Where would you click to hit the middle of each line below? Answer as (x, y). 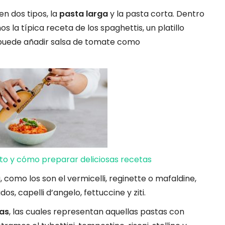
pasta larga (84, 14)
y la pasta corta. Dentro (156, 14)
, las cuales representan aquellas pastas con (97, 211)
